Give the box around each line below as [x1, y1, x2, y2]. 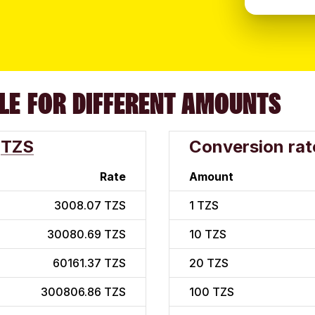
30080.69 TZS [47, 227, 126, 242]
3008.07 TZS [54, 198, 126, 213]
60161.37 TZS [53, 256, 126, 271]
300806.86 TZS [41, 285, 126, 300]
